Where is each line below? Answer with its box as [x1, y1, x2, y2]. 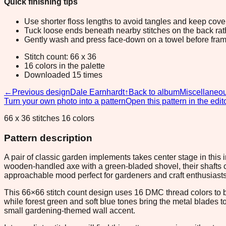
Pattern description [4, 132, 92, 143]
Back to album [129, 87, 180, 96]
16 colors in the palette [24, 61, 105, 70]
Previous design [12, 87, 70, 96]
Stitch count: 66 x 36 [24, 52, 96, 61]
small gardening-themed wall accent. [4, 206, 135, 215]
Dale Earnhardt [70, 87, 125, 96]
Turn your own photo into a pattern [4, 96, 126, 105]
